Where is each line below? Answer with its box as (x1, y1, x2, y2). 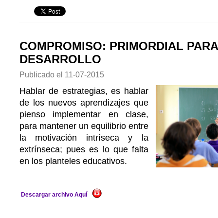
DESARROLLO (19, 53, 101, 66)
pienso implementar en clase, (19, 109, 148, 119)
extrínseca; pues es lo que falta (19, 145, 148, 154)
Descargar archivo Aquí (21, 191, 87, 198)
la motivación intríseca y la (19, 133, 148, 143)
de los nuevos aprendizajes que (19, 98, 148, 108)
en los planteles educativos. (19, 156, 127, 166)
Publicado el (19, 70, 65, 79)
